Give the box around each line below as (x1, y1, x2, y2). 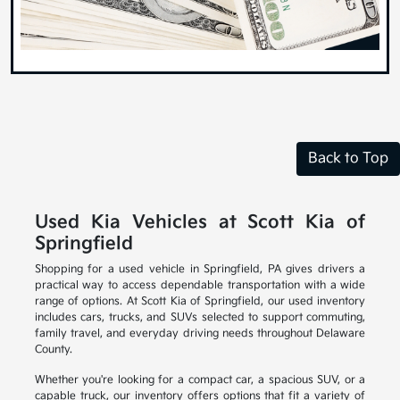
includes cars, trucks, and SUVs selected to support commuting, (34, 310, 366, 324)
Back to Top (308, 149, 388, 167)
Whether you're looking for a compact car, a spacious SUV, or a (34, 372, 366, 387)
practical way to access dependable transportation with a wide (34, 278, 366, 292)
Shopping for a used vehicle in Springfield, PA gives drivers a (34, 262, 366, 276)
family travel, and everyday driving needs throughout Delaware (34, 326, 366, 340)
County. (34, 342, 72, 356)
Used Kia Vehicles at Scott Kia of (34, 211, 366, 233)
